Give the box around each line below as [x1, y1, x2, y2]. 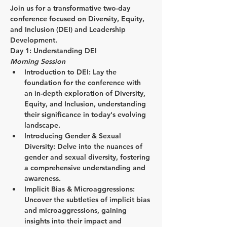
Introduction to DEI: [24, 67, 91, 77]
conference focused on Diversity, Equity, [10, 14, 146, 24]
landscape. [24, 121, 60, 130]
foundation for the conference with [24, 78, 143, 88]
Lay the [91, 67, 119, 77]
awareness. [24, 174, 61, 183]
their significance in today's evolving [24, 110, 148, 120]
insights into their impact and [24, 216, 124, 226]
